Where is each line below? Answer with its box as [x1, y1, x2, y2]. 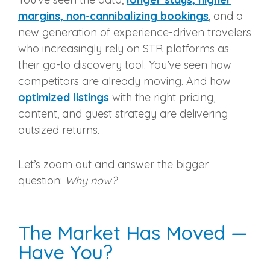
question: [18, 174, 65, 188]
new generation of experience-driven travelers [18, 25, 251, 40]
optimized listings [18, 90, 109, 105]
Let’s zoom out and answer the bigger [18, 157, 209, 172]
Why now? [65, 174, 117, 188]
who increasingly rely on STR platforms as [18, 42, 229, 56]
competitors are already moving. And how [18, 74, 231, 89]
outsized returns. [18, 123, 99, 137]
